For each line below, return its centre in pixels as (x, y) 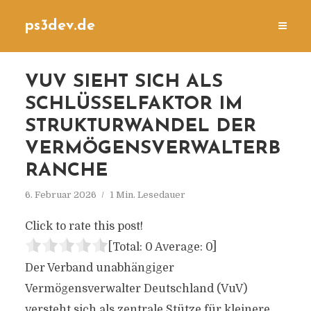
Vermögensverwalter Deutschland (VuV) (136, 289)
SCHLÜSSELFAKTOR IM (134, 104)
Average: (179, 247)
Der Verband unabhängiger (99, 268)
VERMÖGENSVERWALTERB (152, 149)
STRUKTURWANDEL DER (140, 127)
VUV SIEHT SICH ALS (124, 82)
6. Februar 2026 (60, 195)
